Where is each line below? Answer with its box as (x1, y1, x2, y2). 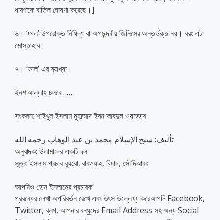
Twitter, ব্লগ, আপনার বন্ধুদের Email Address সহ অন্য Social (15, 204, 199, 216)
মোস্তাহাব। (15, 39, 45, 51)
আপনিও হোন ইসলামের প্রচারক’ (15, 181, 94, 192)
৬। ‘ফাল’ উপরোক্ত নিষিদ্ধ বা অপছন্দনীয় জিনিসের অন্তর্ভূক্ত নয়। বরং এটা (15, 27, 204, 39)
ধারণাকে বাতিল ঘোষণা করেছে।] (15, 4, 94, 15)
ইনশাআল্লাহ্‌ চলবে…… (15, 86, 72, 98)
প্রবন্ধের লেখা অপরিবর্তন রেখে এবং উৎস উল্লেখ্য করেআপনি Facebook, (15, 192, 205, 204)
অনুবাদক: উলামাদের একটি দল (15, 145, 87, 157)
